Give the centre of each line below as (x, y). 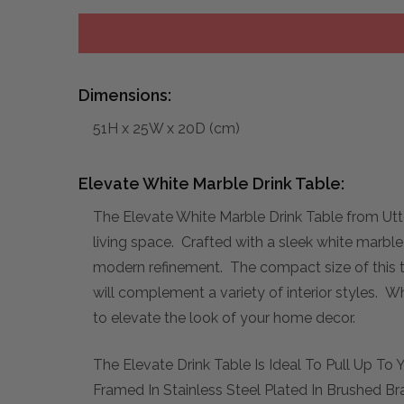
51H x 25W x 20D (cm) (166, 128)
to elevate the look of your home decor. (224, 317)
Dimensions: (125, 95)
